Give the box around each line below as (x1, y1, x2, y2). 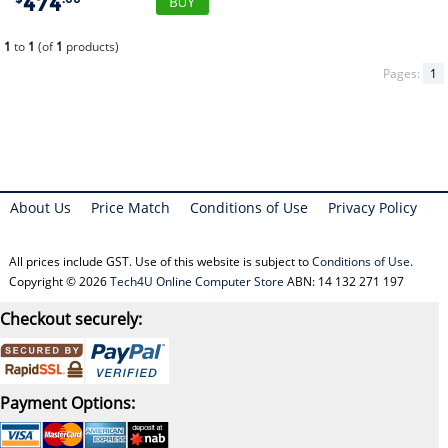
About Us (10, 197, 71, 217)
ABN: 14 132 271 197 (283, 272, 404, 290)
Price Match (91, 197, 170, 217)
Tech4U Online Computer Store (109, 272, 284, 290)
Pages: (382, 64, 423, 82)
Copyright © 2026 (8, 272, 110, 290)
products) (63, 37, 120, 55)
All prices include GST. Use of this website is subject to (8, 252, 312, 270)
